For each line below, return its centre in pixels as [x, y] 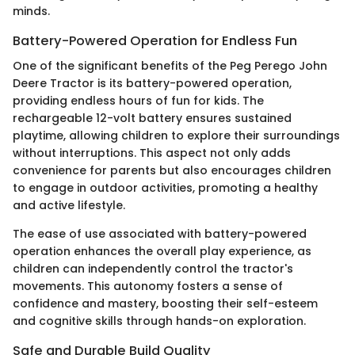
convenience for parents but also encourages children [172, 171]
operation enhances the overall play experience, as [162, 252]
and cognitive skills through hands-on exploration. [159, 321]
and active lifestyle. [69, 206]
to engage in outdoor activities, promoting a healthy [165, 188]
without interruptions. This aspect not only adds [152, 153]
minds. [31, 11]
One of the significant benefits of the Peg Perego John [170, 66]
